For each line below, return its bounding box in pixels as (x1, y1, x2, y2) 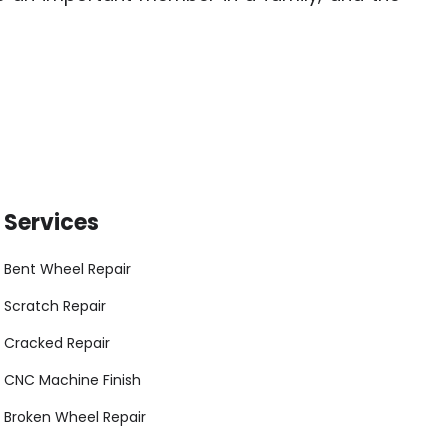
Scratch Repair (4, 296, 106, 317)
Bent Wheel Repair (4, 259, 131, 280)
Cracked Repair (4, 333, 110, 354)
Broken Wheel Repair (4, 407, 146, 428)
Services (4, 207, 99, 239)
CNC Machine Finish (4, 370, 141, 391)
